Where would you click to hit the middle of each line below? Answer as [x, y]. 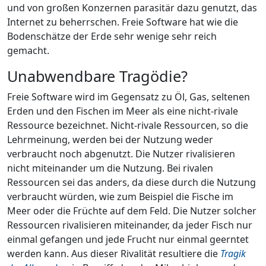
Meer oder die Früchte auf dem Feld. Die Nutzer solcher [132, 210]
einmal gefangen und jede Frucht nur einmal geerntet [128, 239]
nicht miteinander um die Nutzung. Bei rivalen [110, 168]
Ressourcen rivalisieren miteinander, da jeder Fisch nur [130, 225]
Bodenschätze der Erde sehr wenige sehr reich [112, 36]
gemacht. [28, 50]
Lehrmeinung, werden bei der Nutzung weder [110, 139]
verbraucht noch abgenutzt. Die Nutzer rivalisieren [121, 153]
